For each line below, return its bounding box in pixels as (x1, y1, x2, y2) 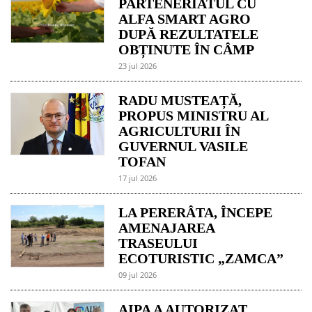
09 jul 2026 (118, 270, 157, 281)
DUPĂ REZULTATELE (118, 26, 259, 42)
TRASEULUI (118, 235, 198, 251)
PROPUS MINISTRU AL (118, 108, 269, 124)
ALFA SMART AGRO (118, 11, 251, 27)
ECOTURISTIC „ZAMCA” (118, 251, 284, 267)
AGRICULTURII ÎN (118, 123, 241, 139)
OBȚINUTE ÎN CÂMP (118, 42, 255, 58)
